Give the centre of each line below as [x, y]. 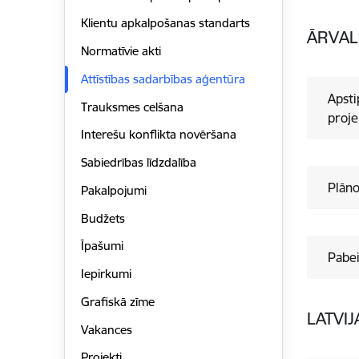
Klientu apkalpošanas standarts [165, 23]
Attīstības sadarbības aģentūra [163, 79]
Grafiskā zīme [117, 301]
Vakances [106, 329]
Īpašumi [102, 246]
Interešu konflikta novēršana [158, 135]
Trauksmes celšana [132, 107]
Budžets [103, 218]
